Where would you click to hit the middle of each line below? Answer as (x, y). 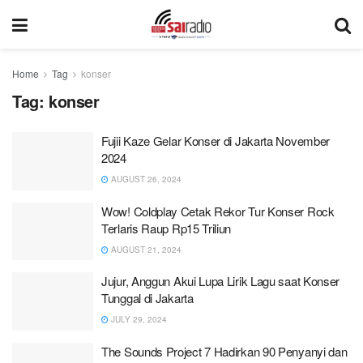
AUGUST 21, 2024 (145, 249)
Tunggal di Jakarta (147, 298)
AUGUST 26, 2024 (145, 179)
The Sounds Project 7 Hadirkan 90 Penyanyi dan (224, 351)
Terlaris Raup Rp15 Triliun (167, 228)
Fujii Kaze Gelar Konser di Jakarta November (216, 141)
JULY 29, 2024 (138, 319)
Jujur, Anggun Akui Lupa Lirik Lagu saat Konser (221, 281)
